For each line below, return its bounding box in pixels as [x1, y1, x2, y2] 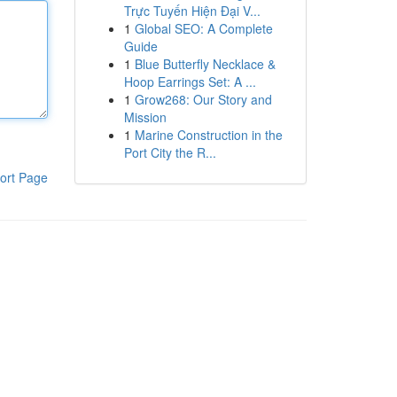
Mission [123, 108, 167, 126]
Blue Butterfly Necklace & [134, 55, 276, 73]
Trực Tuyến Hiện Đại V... [123, 2, 261, 19]
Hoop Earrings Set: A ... [123, 73, 256, 90]
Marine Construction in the [134, 126, 283, 144]
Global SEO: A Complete [134, 19, 273, 37]
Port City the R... [123, 144, 216, 161]
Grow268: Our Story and [134, 90, 272, 108]
